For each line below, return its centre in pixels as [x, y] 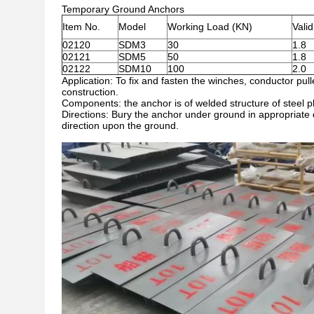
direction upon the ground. [120, 125]
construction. [90, 92]
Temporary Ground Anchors [123, 9]
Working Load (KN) [210, 27]
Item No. [81, 27]
